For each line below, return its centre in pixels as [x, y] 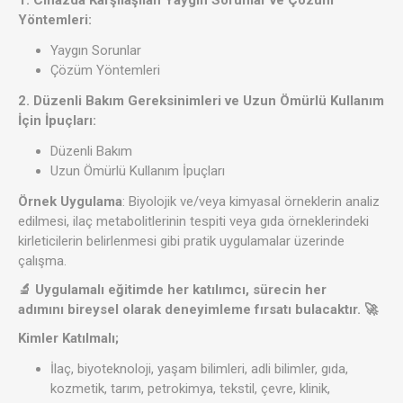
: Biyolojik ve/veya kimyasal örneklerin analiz [251, 202]
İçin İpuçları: [57, 121]
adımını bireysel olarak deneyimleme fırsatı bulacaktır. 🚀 [198, 310]
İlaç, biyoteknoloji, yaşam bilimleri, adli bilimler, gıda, [199, 369]
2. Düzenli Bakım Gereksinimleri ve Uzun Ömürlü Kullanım [201, 101]
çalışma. [42, 261]
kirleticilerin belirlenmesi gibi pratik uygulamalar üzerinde [181, 242]
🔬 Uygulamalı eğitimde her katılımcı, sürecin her [172, 290]
